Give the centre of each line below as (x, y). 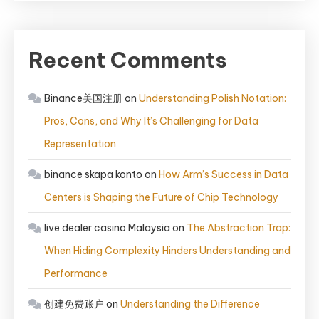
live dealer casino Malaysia (107, 228)
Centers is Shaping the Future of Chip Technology (161, 197)
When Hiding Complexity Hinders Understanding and (167, 251)
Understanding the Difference (190, 304)
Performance (76, 273)
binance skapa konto (93, 174)
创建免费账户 (74, 304)
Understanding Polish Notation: (213, 98)
